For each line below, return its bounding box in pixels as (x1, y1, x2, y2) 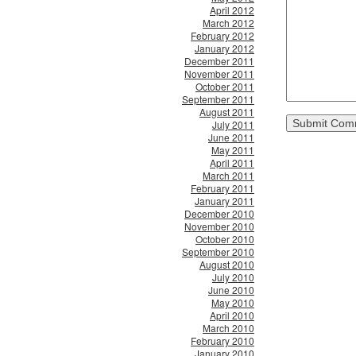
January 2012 (195, 41, 254, 55)
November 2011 (184, 67, 254, 80)
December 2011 (184, 54, 254, 68)
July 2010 (212, 270, 254, 284)
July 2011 (212, 118, 254, 131)
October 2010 (195, 232, 254, 246)
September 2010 (182, 245, 254, 258)
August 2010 (199, 257, 254, 271)
